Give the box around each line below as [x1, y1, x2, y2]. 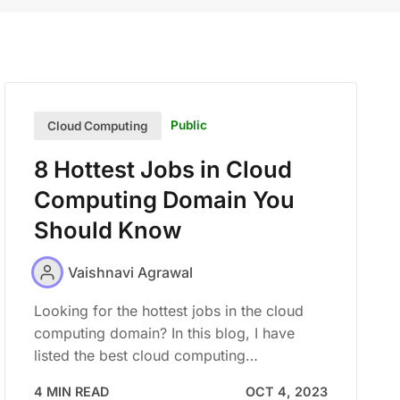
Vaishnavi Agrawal [68, 262, 194, 281]
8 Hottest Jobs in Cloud [34, 154, 293, 183]
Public [170, 118, 207, 133]
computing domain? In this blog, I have [34, 324, 296, 343]
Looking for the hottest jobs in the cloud [34, 302, 304, 321]
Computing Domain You [34, 185, 296, 213]
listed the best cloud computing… [34, 346, 259, 365]
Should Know [34, 215, 182, 244]
